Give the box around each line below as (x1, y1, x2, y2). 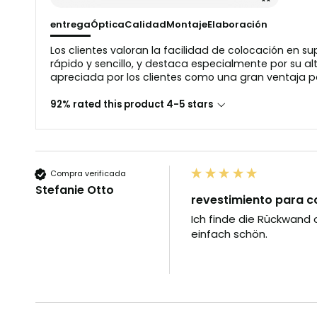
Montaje (166, 17, 207, 31)
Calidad (125, 17, 166, 31)
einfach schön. (191, 226, 267, 241)
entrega (50, 17, 91, 31)
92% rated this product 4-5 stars (50, 97, 213, 111)
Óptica (91, 17, 125, 31)
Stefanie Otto (35, 181, 114, 198)
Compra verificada (50, 168, 126, 180)
